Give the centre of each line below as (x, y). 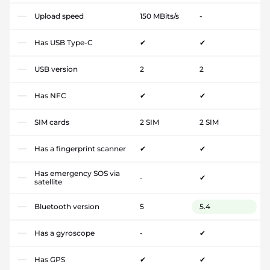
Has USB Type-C (64, 43)
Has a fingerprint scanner (80, 149)
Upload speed (59, 16)
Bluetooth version (67, 207)
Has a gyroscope (64, 233)
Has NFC (50, 96)
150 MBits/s (159, 16)
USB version (56, 69)
